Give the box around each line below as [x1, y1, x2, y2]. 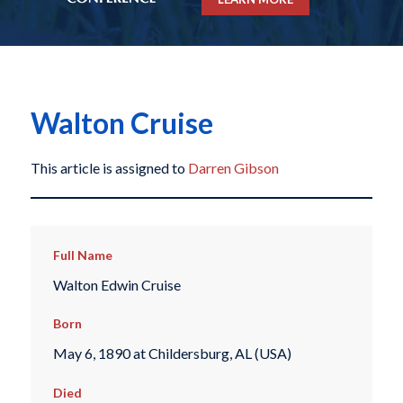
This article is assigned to [30, 159, 188, 177]
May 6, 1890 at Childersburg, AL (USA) [52, 345, 291, 363]
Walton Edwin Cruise [52, 275, 181, 293]
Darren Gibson [187, 159, 279, 177]
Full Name [52, 247, 112, 264]
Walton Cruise [30, 105, 213, 141]
